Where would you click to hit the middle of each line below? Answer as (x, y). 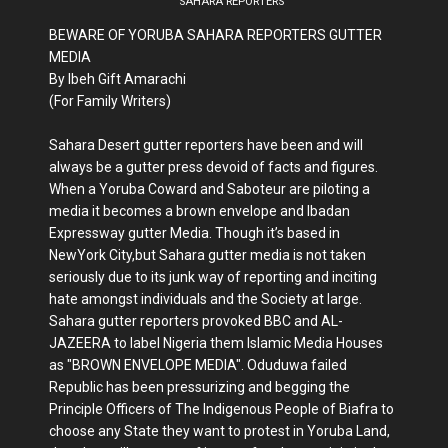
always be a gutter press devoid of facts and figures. (213, 167)
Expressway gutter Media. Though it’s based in (194, 233)
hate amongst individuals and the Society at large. (205, 299)
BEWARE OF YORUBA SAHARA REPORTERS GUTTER (215, 35)
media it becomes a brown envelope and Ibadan (199, 211)
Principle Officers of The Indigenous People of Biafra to (221, 409)
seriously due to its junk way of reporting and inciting (213, 277)
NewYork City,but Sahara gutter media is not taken (207, 255)
